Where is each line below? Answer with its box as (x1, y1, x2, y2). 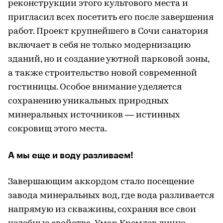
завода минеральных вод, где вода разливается (8, 191, 214, 201)
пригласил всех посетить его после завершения (8, 13, 214, 23)
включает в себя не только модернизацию (8, 41, 191, 51)
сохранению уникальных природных (8, 97, 169, 107)
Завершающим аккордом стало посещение (8, 177, 194, 187)
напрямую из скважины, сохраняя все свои (8, 205, 196, 215)
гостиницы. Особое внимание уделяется (8, 83, 182, 93)
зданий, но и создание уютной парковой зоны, (8, 55, 209, 65)
